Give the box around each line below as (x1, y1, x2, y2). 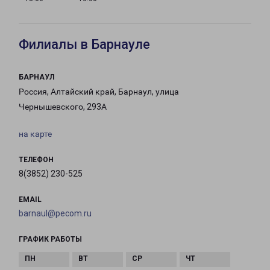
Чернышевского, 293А (19, 102, 107, 112)
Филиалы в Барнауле (19, 37, 150, 52)
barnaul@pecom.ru (19, 209, 92, 219)
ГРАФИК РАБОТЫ (19, 235, 82, 244)
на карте (19, 129, 52, 139)
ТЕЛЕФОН (19, 155, 54, 165)
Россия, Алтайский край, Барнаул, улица (19, 87, 179, 97)
